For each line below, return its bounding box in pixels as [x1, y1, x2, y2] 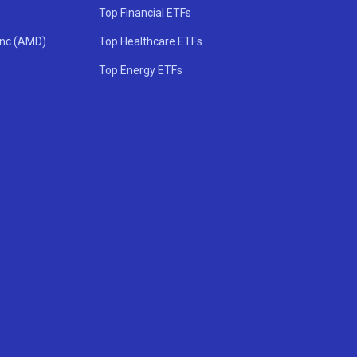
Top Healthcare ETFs [99, 34, 203, 48]
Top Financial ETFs [99, 6, 192, 20]
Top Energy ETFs [99, 63, 183, 76]
